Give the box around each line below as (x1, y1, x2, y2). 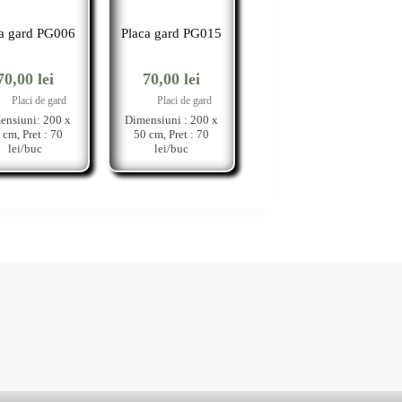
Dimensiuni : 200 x (124, 112, 218, 127)
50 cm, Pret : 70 (133, 127, 209, 141)
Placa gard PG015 (120, 25, 222, 40)
